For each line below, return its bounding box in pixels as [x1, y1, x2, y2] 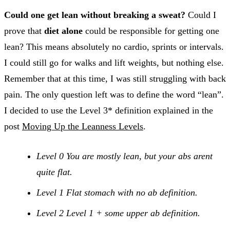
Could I [185, 9, 216, 20]
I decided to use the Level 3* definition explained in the [4, 105, 213, 116]
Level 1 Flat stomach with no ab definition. [36, 187, 198, 198]
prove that [4, 25, 44, 36]
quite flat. [36, 166, 72, 177]
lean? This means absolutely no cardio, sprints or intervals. [4, 41, 224, 52]
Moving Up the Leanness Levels [22, 121, 143, 131]
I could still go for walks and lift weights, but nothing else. [4, 57, 224, 68]
